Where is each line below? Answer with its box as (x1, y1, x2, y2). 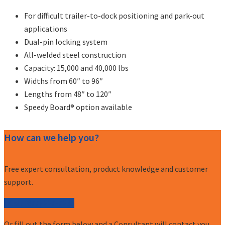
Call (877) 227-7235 (9, 197, 74, 208)
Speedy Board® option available (24, 101, 132, 112)
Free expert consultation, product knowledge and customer (4, 163, 208, 174)
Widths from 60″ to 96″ (24, 75, 103, 86)
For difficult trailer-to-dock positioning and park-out (24, 10, 204, 21)
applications (24, 23, 67, 34)
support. (4, 176, 33, 187)
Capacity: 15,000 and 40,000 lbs (24, 62, 129, 73)
